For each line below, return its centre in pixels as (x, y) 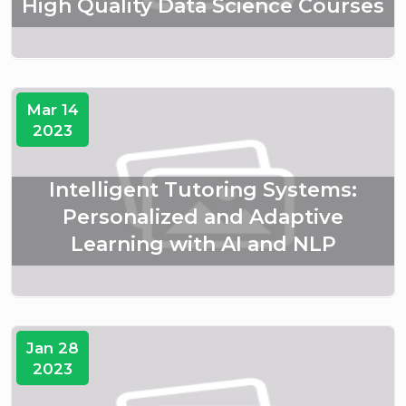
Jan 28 (53, 348)
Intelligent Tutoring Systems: (203, 190)
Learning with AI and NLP (203, 245)
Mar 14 (53, 110)
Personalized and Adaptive (203, 217)
